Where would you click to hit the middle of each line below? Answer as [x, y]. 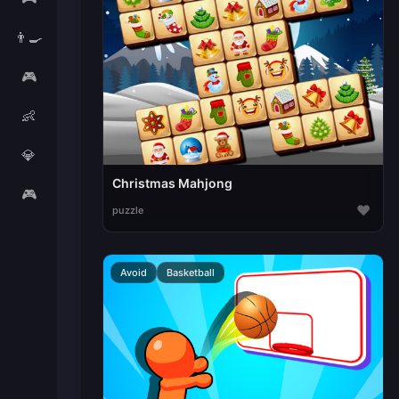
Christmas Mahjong [172, 183]
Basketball [190, 273]
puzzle [127, 211]
